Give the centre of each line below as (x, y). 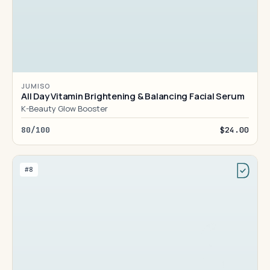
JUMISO (36, 86)
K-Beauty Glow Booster (64, 108)
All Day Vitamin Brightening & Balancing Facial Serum (133, 96)
